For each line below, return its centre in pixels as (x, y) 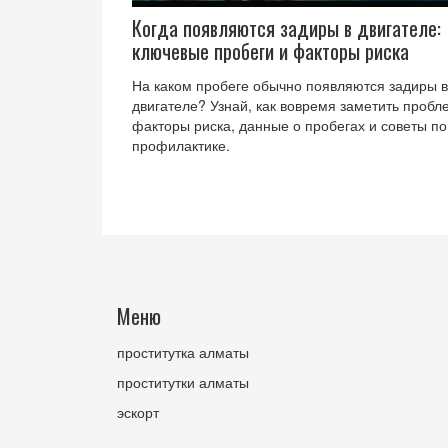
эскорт (138, 412)
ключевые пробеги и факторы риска (270, 51)
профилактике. (181, 145)
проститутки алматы (183, 382)
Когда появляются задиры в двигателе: (286, 28)
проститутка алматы (183, 352)
